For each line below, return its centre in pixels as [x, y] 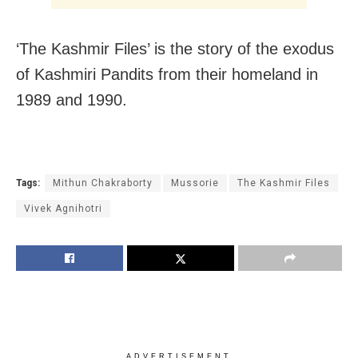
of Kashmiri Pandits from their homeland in [167, 75]
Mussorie [195, 183]
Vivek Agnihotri [63, 209]
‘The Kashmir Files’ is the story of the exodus [175, 49]
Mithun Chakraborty [103, 183]
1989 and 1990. [72, 100]
